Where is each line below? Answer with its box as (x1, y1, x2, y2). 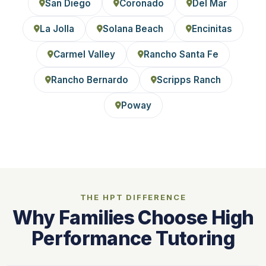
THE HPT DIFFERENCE (80, 192, 186, 202)
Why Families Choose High (12, 205, 254, 229)
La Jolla (40, 23, 74, 34)
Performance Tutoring (31, 226, 235, 250)
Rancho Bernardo (51, 74, 128, 85)
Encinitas (192, 23, 232, 34)
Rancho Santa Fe (144, 48, 218, 60)
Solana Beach (103, 23, 163, 34)
